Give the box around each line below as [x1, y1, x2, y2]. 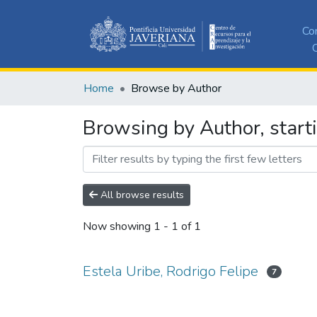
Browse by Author [131, 80, 221, 96]
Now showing [83, 219, 154, 235]
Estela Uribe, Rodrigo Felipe [83, 261, 258, 281]
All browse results [98, 188, 184, 202]
